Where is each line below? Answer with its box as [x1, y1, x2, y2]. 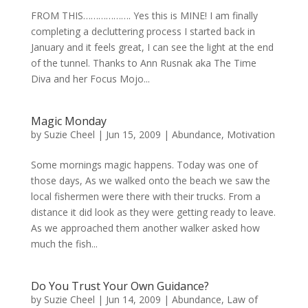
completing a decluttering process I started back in [30, 25, 255, 38]
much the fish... [30, 237, 98, 250]
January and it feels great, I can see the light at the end [30, 41, 274, 54]
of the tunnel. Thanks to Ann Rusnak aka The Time [30, 56, 256, 69]
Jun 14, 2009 [105, 293, 161, 306]
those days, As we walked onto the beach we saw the [30, 174, 270, 187]
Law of [226, 293, 258, 306]
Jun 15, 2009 [105, 128, 161, 141]
